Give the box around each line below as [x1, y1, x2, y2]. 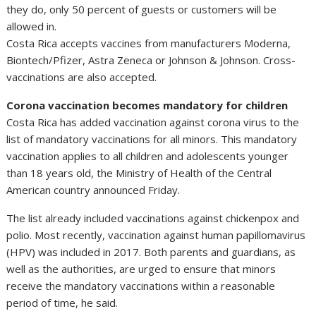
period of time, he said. [6, 295, 119, 310]
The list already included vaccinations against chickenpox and [6, 210, 300, 225]
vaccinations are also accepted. [6, 69, 157, 84]
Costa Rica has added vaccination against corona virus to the [6, 114, 300, 129]
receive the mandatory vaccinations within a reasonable [6, 278, 276, 293]
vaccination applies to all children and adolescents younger [6, 148, 289, 163]
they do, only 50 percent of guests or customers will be [6, 1, 277, 16]
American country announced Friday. [6, 182, 181, 197]
